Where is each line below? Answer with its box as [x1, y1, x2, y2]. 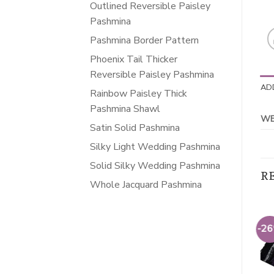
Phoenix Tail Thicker [90, 52, 177, 66]
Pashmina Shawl [90, 102, 160, 116]
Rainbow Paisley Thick [90, 86, 187, 100]
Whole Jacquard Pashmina [90, 177, 202, 191]
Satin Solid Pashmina [90, 120, 180, 135]
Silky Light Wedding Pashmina [90, 139, 220, 154]
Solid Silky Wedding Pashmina [90, 158, 220, 172]
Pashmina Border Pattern [90, 33, 199, 47]
